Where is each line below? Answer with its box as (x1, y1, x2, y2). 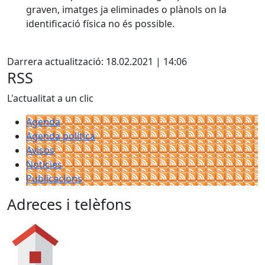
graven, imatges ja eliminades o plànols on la (26, 3, 227, 16)
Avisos (26, 144, 54, 157)
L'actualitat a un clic (7, 92, 93, 105)
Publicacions (26, 172, 82, 185)
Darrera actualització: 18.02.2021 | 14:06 (7, 55, 187, 68)
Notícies (26, 158, 62, 171)
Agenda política (26, 130, 95, 143)
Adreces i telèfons (7, 194, 131, 214)
